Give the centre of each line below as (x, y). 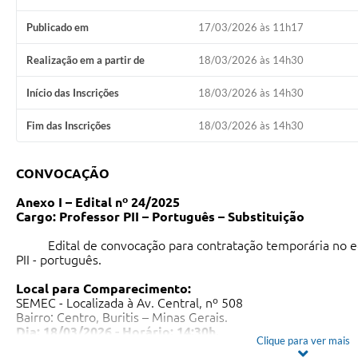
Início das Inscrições (73, 93)
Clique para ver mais (303, 341)
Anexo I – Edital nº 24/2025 (103, 203)
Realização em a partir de (86, 60)
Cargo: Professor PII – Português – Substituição (160, 217)
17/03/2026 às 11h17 (251, 28)
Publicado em (58, 28)
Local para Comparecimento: (103, 289)
